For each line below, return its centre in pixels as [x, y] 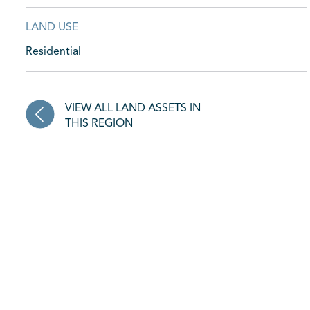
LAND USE [52, 28]
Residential [53, 52]
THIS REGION [99, 124]
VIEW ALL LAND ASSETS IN [133, 109]
